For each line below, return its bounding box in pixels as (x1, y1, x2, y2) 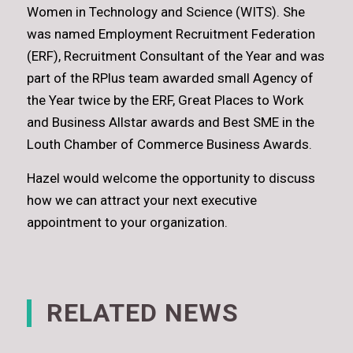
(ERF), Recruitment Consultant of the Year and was (26, 48, 325, 65)
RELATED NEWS (46, 297, 240, 328)
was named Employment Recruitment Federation (26, 26, 315, 43)
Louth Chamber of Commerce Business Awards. (26, 136, 312, 153)
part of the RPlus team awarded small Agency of (26, 70, 314, 87)
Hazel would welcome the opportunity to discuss (26, 169, 315, 186)
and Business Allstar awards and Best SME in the (26, 114, 314, 131)
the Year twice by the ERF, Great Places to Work (26, 92, 303, 109)
